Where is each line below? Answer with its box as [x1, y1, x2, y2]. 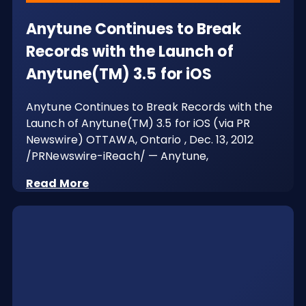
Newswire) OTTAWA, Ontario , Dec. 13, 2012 [26, 131, 254, 148]
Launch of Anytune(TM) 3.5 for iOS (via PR [26, 115, 251, 131]
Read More [26, 175, 89, 191]
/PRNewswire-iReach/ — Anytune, [26, 148, 209, 164]
